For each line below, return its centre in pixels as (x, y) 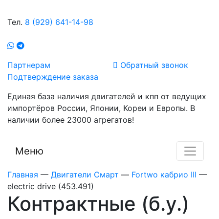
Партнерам (29, 65)
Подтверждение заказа (53, 77)
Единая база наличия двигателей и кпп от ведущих (107, 96)
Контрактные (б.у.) (98, 204)
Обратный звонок (153, 65)
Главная (23, 175)
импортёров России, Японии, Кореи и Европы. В (101, 108)
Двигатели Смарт (85, 175)
